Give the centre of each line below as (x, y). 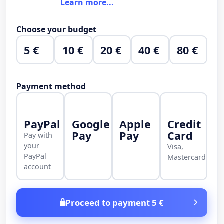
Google (91, 124)
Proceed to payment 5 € (115, 203)
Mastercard (186, 157)
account (38, 166)
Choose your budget (56, 30)
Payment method (51, 87)
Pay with (38, 135)
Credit (184, 124)
